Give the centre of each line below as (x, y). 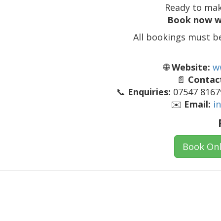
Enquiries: (149, 92)
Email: (197, 104)
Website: (191, 67)
